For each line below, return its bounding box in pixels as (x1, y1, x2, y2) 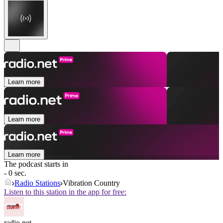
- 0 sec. (4, 169, 26, 178)
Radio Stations (14, 179, 60, 188)
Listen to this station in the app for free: (4, 188, 126, 197)
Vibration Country (63, 179, 120, 188)
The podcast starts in (4, 160, 68, 169)
